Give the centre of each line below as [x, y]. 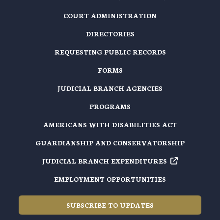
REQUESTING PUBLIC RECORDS [110, 52]
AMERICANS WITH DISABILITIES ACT [110, 124]
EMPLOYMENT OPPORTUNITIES [110, 179]
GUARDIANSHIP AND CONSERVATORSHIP [110, 142]
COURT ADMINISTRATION [110, 15]
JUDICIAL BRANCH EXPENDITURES [105, 161]
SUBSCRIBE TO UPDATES [110, 205]
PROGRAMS [110, 106]
